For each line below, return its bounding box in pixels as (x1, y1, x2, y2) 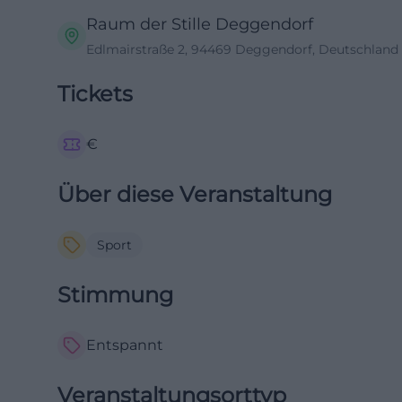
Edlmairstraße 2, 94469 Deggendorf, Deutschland (86, 41, 398, 57)
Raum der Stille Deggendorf (86, 14, 313, 34)
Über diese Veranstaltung (57, 181, 332, 207)
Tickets (57, 81, 133, 107)
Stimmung (57, 282, 173, 308)
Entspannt (86, 336, 163, 354)
